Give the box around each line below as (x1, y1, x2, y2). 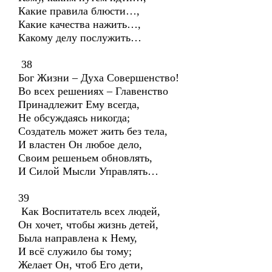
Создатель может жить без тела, (18, 125, 168, 137)
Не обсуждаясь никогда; (18, 112, 130, 124)
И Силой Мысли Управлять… (18, 165, 158, 177)
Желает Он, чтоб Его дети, (18, 259, 143, 271)
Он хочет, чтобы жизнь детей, (18, 219, 158, 231)
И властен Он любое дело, (18, 138, 142, 151)
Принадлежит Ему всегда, (18, 98, 140, 110)
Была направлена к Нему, (18, 232, 137, 244)
